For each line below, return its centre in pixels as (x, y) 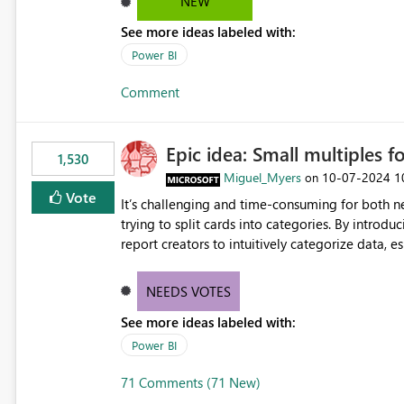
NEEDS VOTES (189, 292)
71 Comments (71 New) (190, 383)
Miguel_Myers (262, 178)
